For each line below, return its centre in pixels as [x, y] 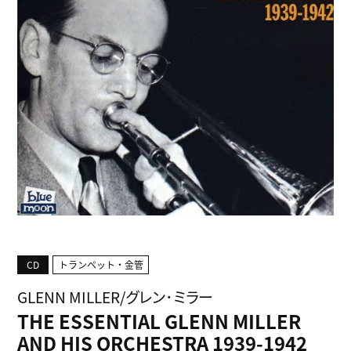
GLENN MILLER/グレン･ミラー [116, 297]
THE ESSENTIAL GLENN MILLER [159, 321]
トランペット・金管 [101, 265]
